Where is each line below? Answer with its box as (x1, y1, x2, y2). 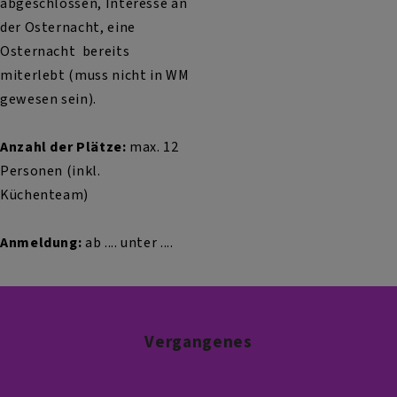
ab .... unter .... (82, 233, 174, 253)
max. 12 (126, 137, 179, 157)
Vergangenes (144, 331, 253, 354)
